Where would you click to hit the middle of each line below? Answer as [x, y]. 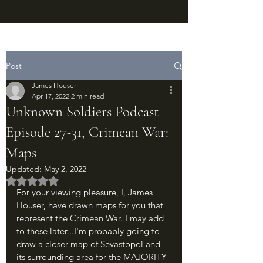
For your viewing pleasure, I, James [86, 192]
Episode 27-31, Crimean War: [87, 132]
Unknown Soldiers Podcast [82, 112]
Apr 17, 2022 [50, 96]
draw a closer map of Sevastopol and [90, 244]
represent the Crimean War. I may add [91, 218]
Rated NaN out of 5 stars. [80, 180]
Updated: [25, 169]
